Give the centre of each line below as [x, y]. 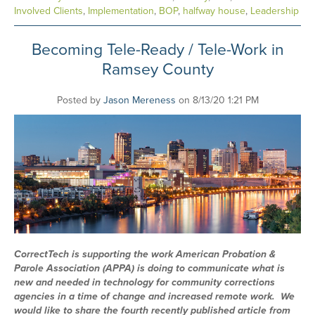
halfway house [214, 11]
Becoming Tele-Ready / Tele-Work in [157, 50]
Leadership [275, 11]
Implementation [121, 11]
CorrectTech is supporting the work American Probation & [145, 254]
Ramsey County [157, 69]
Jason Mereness [139, 100]
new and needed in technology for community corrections [144, 282]
